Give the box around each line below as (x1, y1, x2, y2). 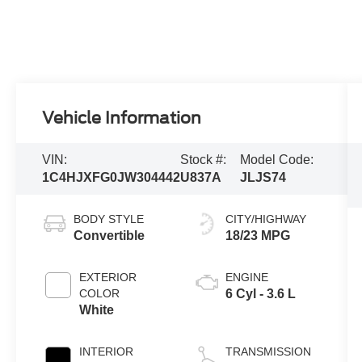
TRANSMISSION (225, 345, 311, 359)
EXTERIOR (79, 271, 137, 284)
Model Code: (240, 153, 314, 167)
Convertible (74, 229, 145, 243)
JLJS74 (240, 170, 287, 185)
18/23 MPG (225, 229, 290, 243)
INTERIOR (79, 345, 134, 359)
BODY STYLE (74, 213, 145, 226)
